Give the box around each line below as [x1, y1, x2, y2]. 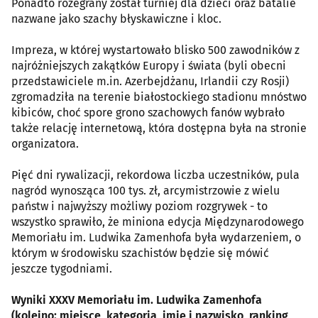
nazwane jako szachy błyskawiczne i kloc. [11, 12, 221, 26]
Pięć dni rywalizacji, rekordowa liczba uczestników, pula [11, 168, 300, 182]
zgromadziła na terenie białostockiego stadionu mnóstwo [11, 90, 307, 104]
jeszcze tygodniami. [11, 262, 112, 276]
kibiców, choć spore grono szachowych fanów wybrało [11, 106, 285, 120]
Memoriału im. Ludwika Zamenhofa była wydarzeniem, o [11, 231, 301, 245]
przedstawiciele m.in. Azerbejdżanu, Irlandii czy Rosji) [11, 75, 289, 89]
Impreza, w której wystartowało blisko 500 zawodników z [11, 43, 300, 57]
